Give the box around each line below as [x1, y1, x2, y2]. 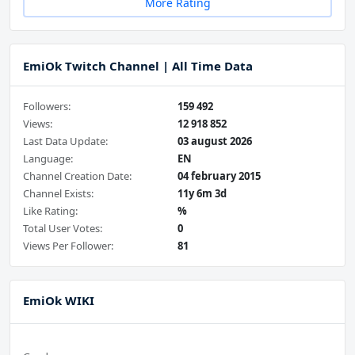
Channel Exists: [23, 186, 94, 201]
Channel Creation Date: [23, 169, 132, 184]
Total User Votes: [23, 221, 102, 236]
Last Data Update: [23, 134, 108, 149]
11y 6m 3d [177, 186, 227, 201]
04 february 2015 [177, 169, 261, 184]
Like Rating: [23, 204, 78, 219]
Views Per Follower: [23, 239, 113, 254]
